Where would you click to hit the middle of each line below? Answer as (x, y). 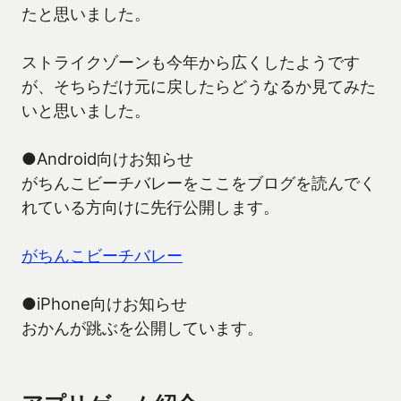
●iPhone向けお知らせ (104, 304)
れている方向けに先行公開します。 (150, 207)
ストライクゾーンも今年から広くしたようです (191, 62)
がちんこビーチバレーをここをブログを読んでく (199, 183)
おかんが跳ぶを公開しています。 (142, 328)
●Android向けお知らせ (107, 159)
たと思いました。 (86, 14)
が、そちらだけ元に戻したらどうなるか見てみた (199, 86)
